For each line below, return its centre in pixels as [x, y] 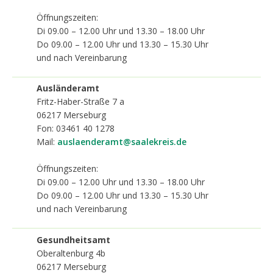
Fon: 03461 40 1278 [76, 128]
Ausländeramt [68, 88]
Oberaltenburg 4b [71, 253]
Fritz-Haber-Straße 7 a [80, 101]
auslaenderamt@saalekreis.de [122, 142]
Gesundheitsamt [73, 239]
